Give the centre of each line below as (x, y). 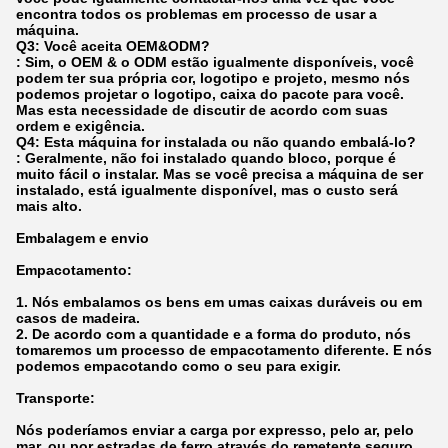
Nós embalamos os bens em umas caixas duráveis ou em (227, 301)
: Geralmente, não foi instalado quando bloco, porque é (206, 157)
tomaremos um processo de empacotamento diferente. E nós (224, 349)
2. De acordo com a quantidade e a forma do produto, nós (213, 333)
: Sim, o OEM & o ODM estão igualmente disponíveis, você (215, 61)
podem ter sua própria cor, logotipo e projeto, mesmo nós (213, 77)
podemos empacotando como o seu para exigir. (178, 365)
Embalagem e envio (82, 237)
